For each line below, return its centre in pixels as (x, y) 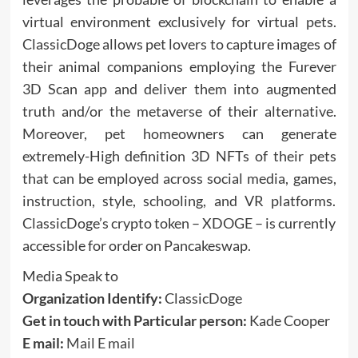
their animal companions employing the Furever (179, 66)
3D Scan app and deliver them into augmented (179, 89)
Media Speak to (70, 276)
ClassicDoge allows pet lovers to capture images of (179, 44)
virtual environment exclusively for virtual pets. (179, 22)
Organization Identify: (92, 298)
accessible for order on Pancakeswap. (136, 245)
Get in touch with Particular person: (134, 320)
